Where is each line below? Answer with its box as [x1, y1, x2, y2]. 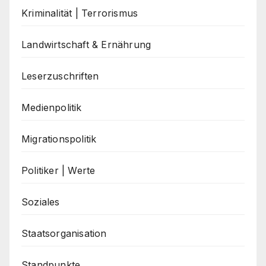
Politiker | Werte [21, 164, 96, 176]
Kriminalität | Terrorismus [21, 7, 138, 19]
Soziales [21, 195, 60, 208]
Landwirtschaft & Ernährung [21, 38, 151, 50]
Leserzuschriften [21, 69, 99, 82]
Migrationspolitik [21, 132, 97, 145]
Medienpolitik [21, 101, 82, 113]
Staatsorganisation [21, 227, 107, 239]
